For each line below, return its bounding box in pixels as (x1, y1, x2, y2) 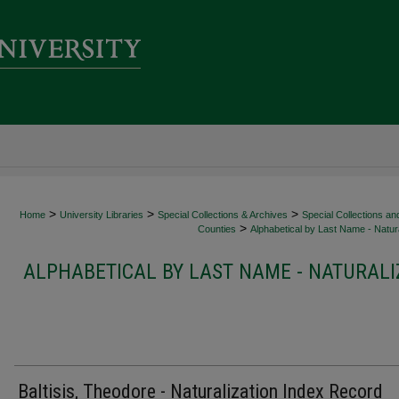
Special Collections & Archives (158, 209, 288, 220)
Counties (198, 224, 236, 234)
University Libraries (60, 209, 143, 220)
